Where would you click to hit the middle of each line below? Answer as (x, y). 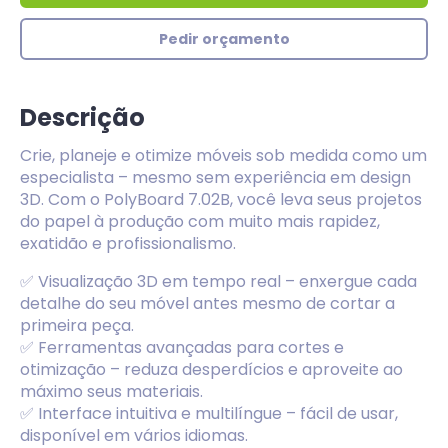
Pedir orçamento (224, 39)
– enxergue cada (349, 281)
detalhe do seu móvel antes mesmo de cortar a (207, 303)
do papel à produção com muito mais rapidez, (200, 221)
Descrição (82, 117)
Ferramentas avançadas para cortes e (191, 347)
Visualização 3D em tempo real (159, 281)
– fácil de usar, (340, 413)
